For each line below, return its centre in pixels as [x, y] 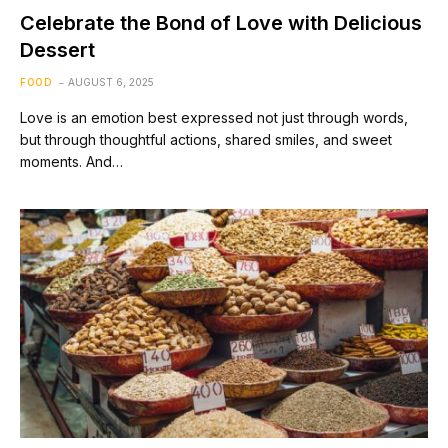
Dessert [57, 49]
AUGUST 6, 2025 [111, 81]
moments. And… [71, 161]
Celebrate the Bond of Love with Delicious [221, 22]
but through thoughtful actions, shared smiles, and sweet [206, 139]
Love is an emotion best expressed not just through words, [214, 117]
